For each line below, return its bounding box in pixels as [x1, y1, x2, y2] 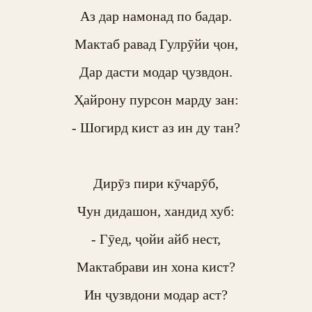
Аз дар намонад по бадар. [80, 8, 232, 24]
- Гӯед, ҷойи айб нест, [91, 231, 221, 247]
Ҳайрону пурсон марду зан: [73, 92, 239, 107]
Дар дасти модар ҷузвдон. [79, 64, 233, 79]
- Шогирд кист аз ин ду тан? [72, 120, 240, 135]
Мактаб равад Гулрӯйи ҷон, [74, 36, 238, 52]
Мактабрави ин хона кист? [77, 259, 235, 274]
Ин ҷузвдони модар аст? [84, 287, 228, 302]
